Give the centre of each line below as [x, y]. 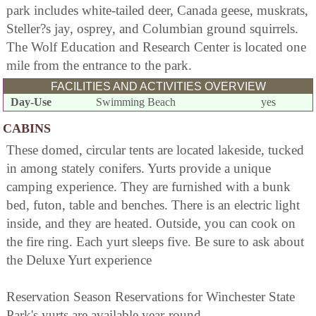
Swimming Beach [136, 102]
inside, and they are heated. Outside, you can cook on [151, 223]
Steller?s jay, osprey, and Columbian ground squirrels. [152, 28]
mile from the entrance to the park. [99, 65]
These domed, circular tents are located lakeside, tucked [155, 150]
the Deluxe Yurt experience [79, 260]
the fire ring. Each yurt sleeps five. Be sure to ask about [155, 241]
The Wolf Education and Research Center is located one [156, 47]
